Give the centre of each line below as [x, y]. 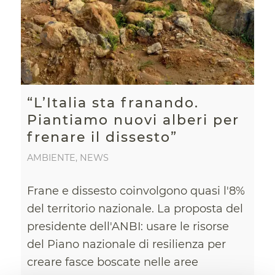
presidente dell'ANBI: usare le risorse [128, 226]
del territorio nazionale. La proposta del [135, 208]
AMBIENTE [51, 157]
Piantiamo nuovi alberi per [133, 120]
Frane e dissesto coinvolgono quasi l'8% [136, 191]
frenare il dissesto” [102, 137]
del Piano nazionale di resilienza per [126, 244]
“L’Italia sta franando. [113, 103]
